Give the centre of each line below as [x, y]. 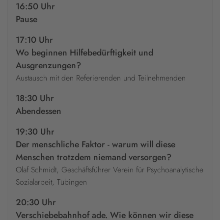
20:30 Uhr [36, 203]
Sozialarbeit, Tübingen [51, 182]
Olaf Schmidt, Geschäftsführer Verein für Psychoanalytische [110, 170]
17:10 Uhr [34, 40]
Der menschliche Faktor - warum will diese [96, 145]
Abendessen [39, 111]
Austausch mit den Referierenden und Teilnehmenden [101, 78]
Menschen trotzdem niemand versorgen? [94, 157]
